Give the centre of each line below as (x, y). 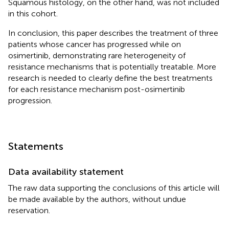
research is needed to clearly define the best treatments (110, 78)
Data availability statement (66, 171)
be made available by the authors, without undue (97, 199)
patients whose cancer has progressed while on (95, 44)
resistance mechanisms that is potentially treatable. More (112, 66)
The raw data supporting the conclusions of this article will (114, 188)
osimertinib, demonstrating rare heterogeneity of (97, 55)
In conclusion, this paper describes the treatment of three (113, 33)
